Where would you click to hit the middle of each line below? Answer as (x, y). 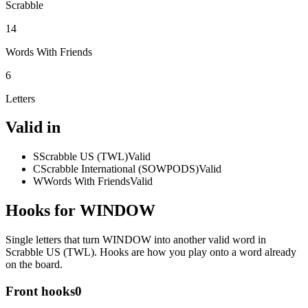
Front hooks (40, 291)
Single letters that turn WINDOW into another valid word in (136, 240)
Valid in (33, 128)
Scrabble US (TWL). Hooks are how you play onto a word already (151, 252)
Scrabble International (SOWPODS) (120, 169)
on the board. (34, 265)
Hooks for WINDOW (80, 211)
